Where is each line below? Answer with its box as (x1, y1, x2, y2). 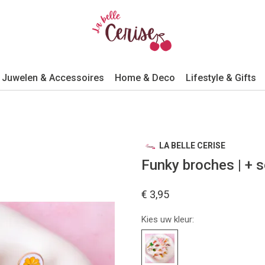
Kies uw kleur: (141, 214, 194, 225)
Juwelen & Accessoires (2, 72, 104, 83)
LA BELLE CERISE (159, 141, 225, 150)
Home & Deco (115, 72, 175, 83)
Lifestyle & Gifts (186, 72, 256, 83)
